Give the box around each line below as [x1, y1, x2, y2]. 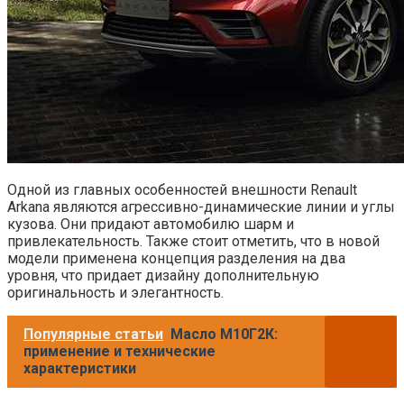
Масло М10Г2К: [170, 326, 278, 344]
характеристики [23, 360, 136, 378]
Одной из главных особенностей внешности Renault [7, 181, 357, 199]
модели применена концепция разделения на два [7, 250, 345, 268]
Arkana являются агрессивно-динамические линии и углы [7, 198, 395, 216]
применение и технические [23, 343, 216, 361]
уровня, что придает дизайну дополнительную [7, 267, 319, 285]
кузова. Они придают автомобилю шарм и [7, 216, 294, 234]
